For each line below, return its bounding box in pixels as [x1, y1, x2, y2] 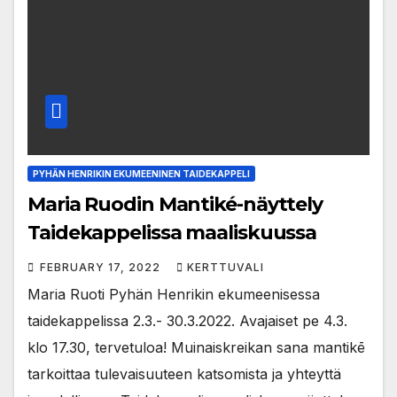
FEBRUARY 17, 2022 [40, 261, 164, 275]
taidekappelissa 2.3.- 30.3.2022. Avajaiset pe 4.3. [27, 312, 347, 331]
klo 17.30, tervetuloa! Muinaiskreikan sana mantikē [27, 339, 365, 357]
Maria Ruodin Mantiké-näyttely [27, 192, 323, 217]
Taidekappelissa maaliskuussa [27, 221, 317, 245]
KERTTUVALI [187, 261, 264, 275]
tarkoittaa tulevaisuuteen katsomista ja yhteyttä [27, 365, 341, 384]
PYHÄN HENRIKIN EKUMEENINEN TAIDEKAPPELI [33, 168, 250, 180]
